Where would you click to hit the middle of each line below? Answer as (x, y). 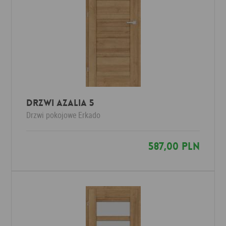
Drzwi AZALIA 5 (60, 103)
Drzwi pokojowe (52, 115)
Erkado (90, 115)
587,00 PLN (174, 146)
